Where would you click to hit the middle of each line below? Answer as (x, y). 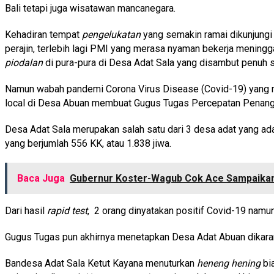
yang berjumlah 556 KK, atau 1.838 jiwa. (88, 143)
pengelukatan (111, 34)
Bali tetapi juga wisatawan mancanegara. (90, 8)
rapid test (67, 210)
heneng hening (229, 263)
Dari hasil (26, 210)
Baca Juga (41, 178)
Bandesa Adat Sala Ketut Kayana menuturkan (101, 263)
